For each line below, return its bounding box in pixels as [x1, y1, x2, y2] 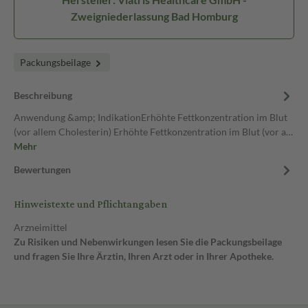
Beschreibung [14, 89, 72, 101]
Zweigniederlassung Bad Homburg [70, 10, 238, 23]
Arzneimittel [14, 221, 67, 233]
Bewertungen [14, 164, 71, 175]
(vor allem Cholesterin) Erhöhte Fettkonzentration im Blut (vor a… [14, 126, 293, 137]
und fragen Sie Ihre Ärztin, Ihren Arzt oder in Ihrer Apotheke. [14, 250, 274, 262]
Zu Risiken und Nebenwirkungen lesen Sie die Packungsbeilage [14, 236, 282, 247]
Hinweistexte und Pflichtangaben [14, 195, 167, 214]
